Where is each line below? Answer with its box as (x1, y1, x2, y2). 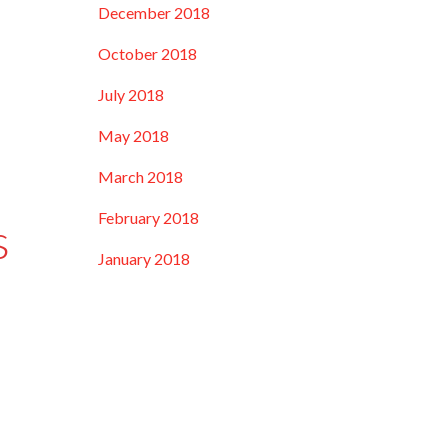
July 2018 (98, 85, 165, 104)
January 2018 (98, 249, 191, 268)
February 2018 (98, 208, 200, 227)
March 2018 (98, 167, 184, 186)
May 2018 (98, 126, 170, 145)
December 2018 (98, 3, 211, 22)
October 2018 (98, 44, 198, 63)
